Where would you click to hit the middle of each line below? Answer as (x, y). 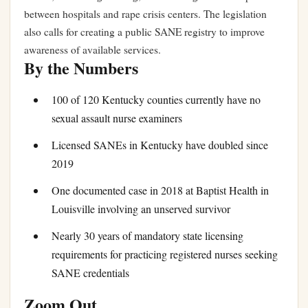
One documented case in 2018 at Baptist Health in (160, 190)
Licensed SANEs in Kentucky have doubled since (160, 145)
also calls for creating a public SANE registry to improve (144, 32)
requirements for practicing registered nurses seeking (165, 254)
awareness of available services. (92, 49)
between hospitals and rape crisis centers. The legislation (145, 14)
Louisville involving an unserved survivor (141, 209)
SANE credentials (90, 273)
